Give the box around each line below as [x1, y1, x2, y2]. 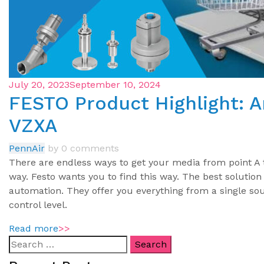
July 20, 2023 [9, 79, 70, 91]
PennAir [9, 143, 45, 154]
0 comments [61, 143, 119, 154]
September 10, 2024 [70, 79, 161, 91]
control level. [9, 199, 67, 211]
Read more [9, 223, 58, 235]
